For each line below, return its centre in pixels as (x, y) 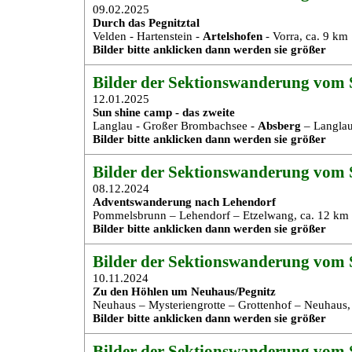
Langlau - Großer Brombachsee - (175, 126)
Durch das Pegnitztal (146, 23)
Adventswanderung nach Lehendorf (184, 202)
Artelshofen (233, 36)
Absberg (279, 126)
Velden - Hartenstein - (148, 36)
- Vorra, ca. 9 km (305, 36)
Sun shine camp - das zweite (164, 112)
